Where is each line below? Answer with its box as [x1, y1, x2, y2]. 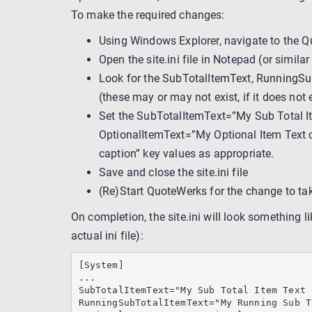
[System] [78, 260, 124, 271]
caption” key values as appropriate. [99, 146, 274, 160]
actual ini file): [71, 228, 143, 242]
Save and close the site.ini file [99, 165, 249, 179]
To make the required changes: [71, 8, 225, 22]
